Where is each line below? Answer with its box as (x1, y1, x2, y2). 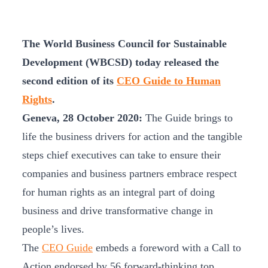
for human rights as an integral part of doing (22, 186, 215, 198)
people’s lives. (22, 223, 84, 235)
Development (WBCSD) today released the (22, 56, 219, 68)
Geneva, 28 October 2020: (22, 112, 145, 124)
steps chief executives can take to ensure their (22, 149, 221, 161)
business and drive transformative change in (22, 205, 213, 217)
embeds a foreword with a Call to (93, 242, 241, 254)
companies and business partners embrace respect (22, 167, 237, 179)
